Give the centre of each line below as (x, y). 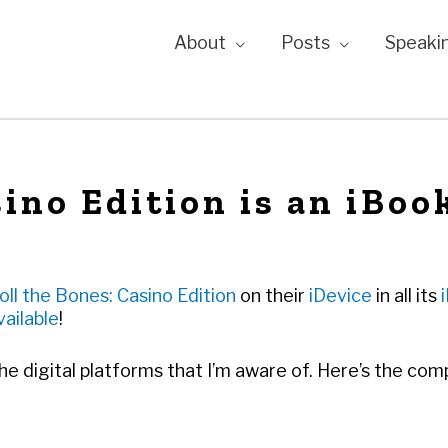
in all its (408, 295)
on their (272, 295)
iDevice (342, 295)
